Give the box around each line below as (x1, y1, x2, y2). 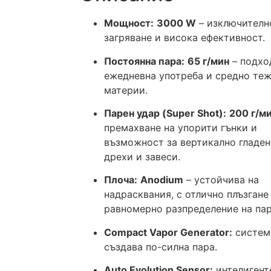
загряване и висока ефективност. (104, 31, 265, 44)
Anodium (140, 174, 183, 186)
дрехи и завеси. (104, 150, 180, 163)
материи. (104, 83, 148, 96)
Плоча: (104, 174, 137, 186)
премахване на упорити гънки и (104, 121, 257, 134)
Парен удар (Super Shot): (104, 106, 226, 119)
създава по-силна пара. (104, 240, 217, 253)
